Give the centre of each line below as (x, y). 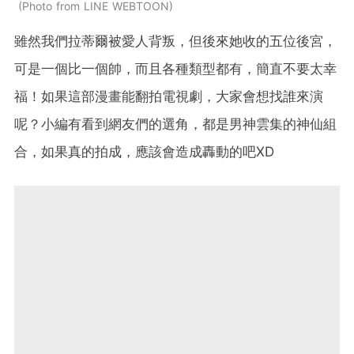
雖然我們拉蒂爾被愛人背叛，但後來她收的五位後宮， (175, 41)
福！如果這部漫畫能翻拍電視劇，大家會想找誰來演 (169, 97)
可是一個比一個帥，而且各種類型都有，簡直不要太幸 (175, 69)
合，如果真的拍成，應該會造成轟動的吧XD (147, 152)
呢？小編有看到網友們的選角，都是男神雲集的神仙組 (175, 124)
